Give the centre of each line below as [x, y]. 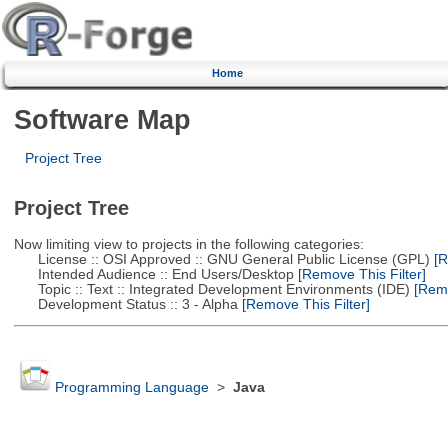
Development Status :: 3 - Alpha [125, 304]
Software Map [102, 119]
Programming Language [131, 388]
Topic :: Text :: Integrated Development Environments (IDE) [211, 289]
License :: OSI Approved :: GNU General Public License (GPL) [221, 259]
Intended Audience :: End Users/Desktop [153, 274]
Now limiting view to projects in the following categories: [188, 244]
